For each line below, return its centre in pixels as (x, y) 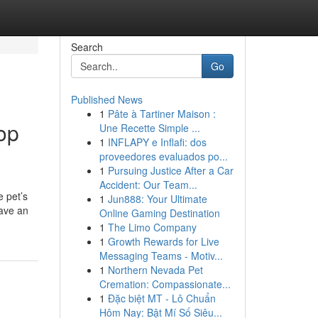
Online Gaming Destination (159, 213)
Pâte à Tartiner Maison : (161, 114)
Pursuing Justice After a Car (170, 170)
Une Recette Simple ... (149, 128)
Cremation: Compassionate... (165, 284)
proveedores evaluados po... (163, 156)
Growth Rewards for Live (163, 241)
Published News (106, 99)
